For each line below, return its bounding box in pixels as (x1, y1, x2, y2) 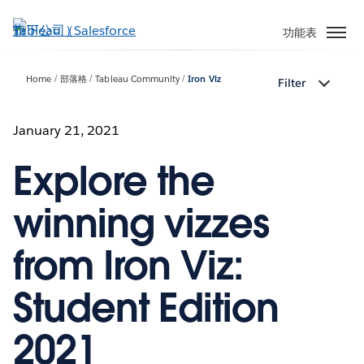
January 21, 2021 (13, 121, 120, 139)
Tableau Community (95, 73, 180, 86)
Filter (278, 76, 305, 91)
